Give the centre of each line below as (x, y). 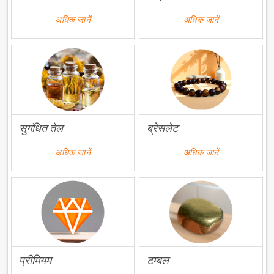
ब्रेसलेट (163, 128)
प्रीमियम (35, 261)
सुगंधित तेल (41, 128)
